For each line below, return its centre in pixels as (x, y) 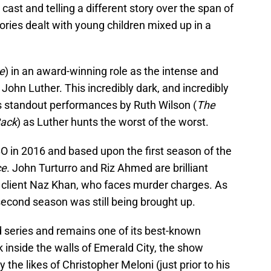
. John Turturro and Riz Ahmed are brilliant (107, 168)
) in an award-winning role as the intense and (112, 71)
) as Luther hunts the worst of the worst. (113, 122)
